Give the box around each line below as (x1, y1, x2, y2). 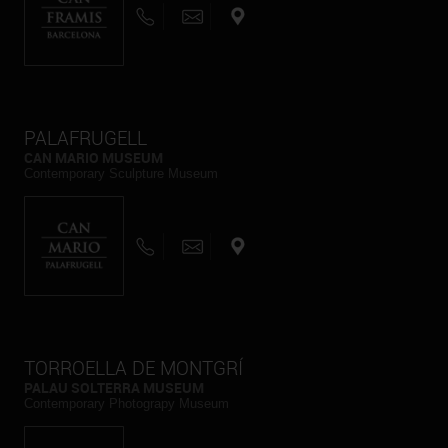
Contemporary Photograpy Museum (24, 396, 230, 411)
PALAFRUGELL (24, 125, 148, 151)
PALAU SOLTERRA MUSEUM (24, 378, 205, 397)
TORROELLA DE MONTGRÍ (24, 355, 244, 381)
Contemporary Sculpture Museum (24, 166, 219, 181)
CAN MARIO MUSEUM (24, 148, 164, 167)
